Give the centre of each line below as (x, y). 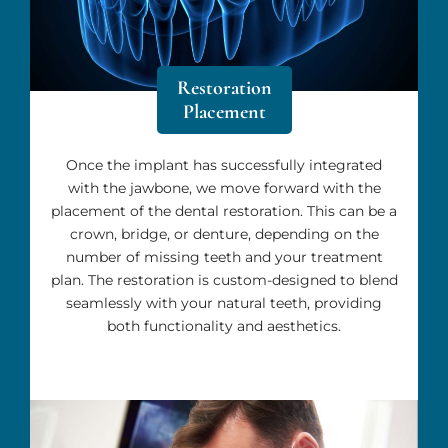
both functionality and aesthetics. (224, 325)
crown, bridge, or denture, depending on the (224, 233)
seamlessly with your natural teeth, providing (224, 302)
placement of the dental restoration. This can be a (224, 210)
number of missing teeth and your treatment (224, 256)
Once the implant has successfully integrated (224, 164)
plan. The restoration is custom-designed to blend (224, 279)
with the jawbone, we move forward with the (224, 187)
